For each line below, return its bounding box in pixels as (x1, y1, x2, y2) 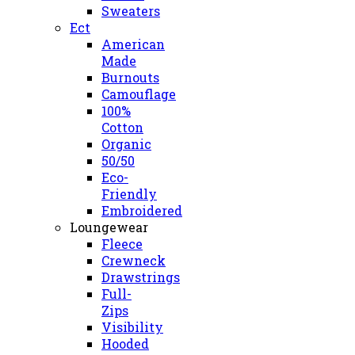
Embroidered (101, 202, 182, 219)
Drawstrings (101, 269, 180, 285)
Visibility (101, 319, 163, 335)
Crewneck (101, 252, 166, 269)
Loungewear (70, 219, 148, 235)
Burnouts (101, 69, 159, 86)
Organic (101, 136, 151, 152)
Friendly (101, 185, 157, 202)
